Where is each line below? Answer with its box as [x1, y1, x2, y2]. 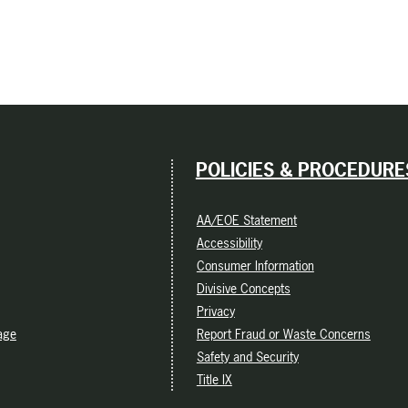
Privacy [196, 302, 235, 320]
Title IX [196, 371, 232, 388]
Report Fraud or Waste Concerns [196, 325, 371, 342]
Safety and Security [196, 348, 299, 365]
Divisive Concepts [196, 280, 291, 297]
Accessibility [196, 234, 262, 251]
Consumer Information [196, 257, 314, 274]
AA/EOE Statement [196, 211, 297, 229]
